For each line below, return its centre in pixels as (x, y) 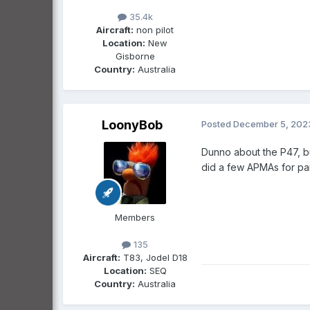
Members (135, 217)
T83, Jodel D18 (154, 257)
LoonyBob (132, 125)
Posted (217, 124)
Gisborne (135, 56)
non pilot (154, 29)
